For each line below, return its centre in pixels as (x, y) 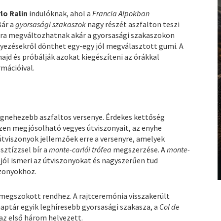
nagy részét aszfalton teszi (133, 24)
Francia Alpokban (121, 14)
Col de (170, 207)
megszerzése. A (139, 150)
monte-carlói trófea (80, 150)
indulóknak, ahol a (60, 14)
